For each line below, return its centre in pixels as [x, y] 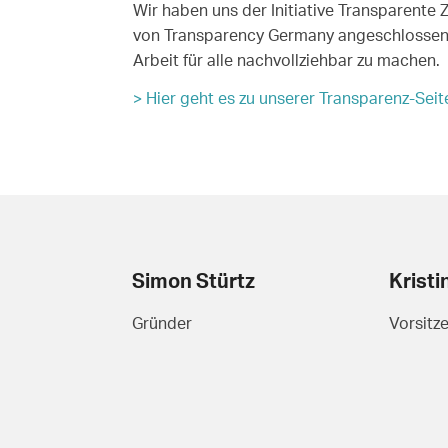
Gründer [162, 322]
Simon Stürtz [194, 280]
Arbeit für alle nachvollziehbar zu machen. [286, 59]
